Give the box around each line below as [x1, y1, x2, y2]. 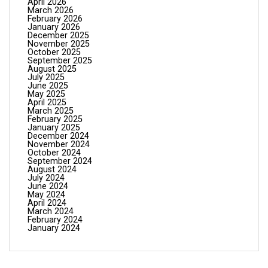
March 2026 [28, 5, 74, 16]
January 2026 [28, 22, 80, 32]
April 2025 [28, 97, 66, 108]
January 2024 [28, 223, 80, 233]
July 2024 [28, 172, 65, 183]
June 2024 [28, 181, 68, 191]
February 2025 [28, 114, 83, 124]
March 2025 [28, 105, 74, 116]
